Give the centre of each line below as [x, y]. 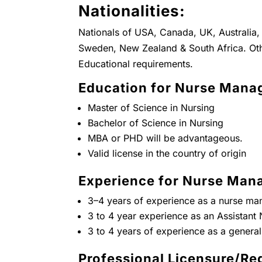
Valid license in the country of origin [167, 153]
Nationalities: [132, 11]
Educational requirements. [136, 64]
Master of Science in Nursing [151, 108]
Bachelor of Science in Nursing [156, 123]
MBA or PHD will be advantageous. [166, 138]
